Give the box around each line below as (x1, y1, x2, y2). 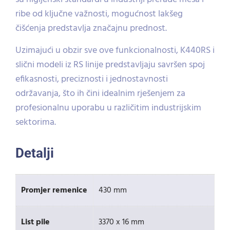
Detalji (15, 145, 54, 161)
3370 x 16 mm (99, 216, 144, 229)
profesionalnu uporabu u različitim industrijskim (15, 101, 201, 116)
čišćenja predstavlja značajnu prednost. (15, 21, 167, 36)
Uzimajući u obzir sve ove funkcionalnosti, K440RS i (15, 43, 215, 58)
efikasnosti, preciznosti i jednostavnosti (15, 72, 168, 87)
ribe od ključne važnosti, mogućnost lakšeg (15, 7, 183, 22)
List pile (21, 216, 50, 229)
